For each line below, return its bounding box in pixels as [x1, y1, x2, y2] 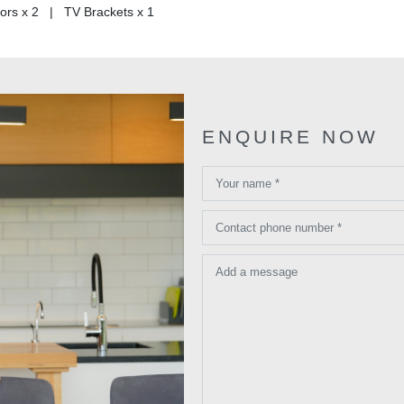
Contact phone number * [216, 221, 342, 235]
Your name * [216, 177, 280, 191]
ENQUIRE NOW [202, 126, 379, 148]
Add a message [216, 265, 298, 280]
